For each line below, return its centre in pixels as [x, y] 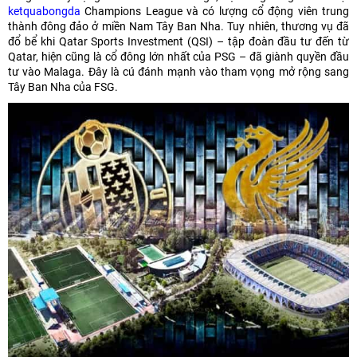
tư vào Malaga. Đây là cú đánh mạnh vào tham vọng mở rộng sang [178, 72]
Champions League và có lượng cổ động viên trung [215, 11]
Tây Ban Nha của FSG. [63, 87]
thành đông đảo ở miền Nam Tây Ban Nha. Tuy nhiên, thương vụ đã [178, 26]
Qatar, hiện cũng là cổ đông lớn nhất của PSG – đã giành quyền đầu [178, 57]
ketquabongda [44, 11]
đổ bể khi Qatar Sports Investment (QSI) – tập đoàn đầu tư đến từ [178, 41]
